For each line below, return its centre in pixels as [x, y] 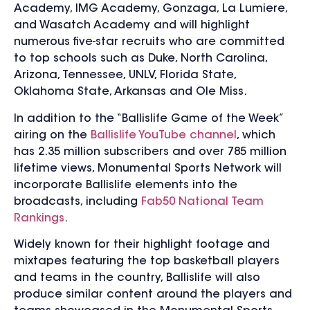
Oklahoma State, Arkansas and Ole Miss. [130, 92]
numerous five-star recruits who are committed [149, 43]
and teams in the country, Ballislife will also [137, 279]
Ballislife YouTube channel [164, 135]
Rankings [39, 218]
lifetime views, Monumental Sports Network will [148, 168]
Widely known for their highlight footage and [142, 245]
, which [256, 135]
